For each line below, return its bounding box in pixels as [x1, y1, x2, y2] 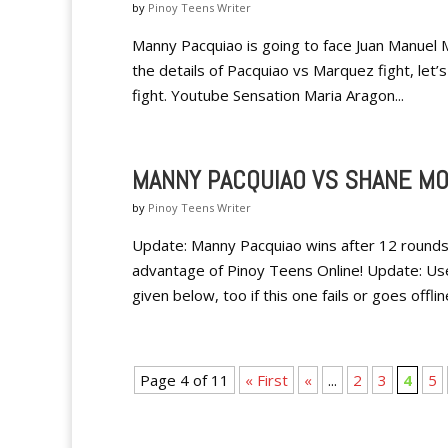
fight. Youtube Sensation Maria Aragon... [132, 85, 404, 105]
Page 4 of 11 [140, 370, 229, 390]
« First [245, 370, 288, 390]
